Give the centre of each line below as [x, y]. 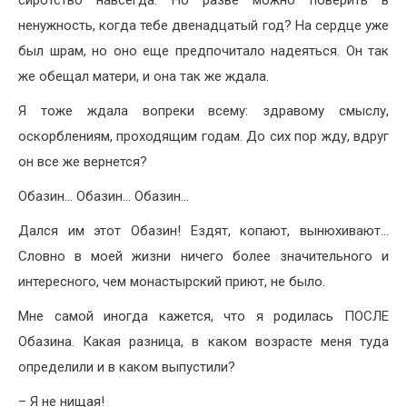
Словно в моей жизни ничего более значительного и [203, 256]
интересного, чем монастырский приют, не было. [172, 281]
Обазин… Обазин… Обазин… [104, 196]
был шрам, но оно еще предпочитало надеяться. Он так [203, 50]
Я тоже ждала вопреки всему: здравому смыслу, [203, 110]
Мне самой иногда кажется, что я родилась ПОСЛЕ [203, 316]
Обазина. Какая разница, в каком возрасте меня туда [203, 341]
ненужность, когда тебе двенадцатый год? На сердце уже [203, 25]
